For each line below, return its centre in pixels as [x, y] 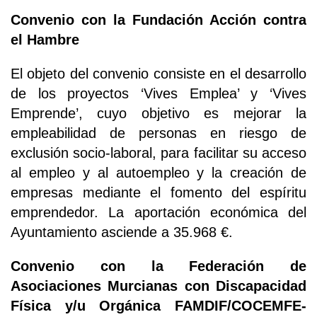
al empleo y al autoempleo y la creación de [158, 172]
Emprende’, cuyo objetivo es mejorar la [158, 113]
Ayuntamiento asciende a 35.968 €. [122, 232]
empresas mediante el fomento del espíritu [158, 192]
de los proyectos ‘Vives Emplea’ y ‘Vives [158, 93]
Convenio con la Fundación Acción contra [158, 19]
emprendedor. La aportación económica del [158, 212]
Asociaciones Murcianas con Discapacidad [158, 286]
